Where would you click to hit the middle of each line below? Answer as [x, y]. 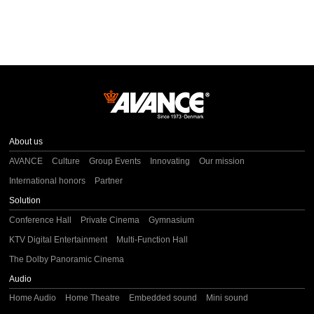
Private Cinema [110, 220]
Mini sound [227, 298]
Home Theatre [93, 298]
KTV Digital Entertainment [59, 239]
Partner [109, 180]
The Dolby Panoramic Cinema [67, 259]
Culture [66, 161]
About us [26, 141]
